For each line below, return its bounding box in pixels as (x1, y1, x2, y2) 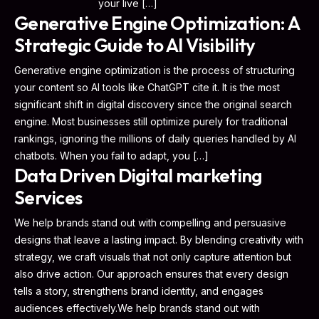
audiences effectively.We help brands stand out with (14, 302, 260, 315)
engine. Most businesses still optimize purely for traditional (14, 115, 288, 128)
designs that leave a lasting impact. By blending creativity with (14, 234, 303, 246)
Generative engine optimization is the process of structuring (14, 64, 295, 77)
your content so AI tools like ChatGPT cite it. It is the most (14, 81, 280, 94)
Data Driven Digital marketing (14, 164, 262, 188)
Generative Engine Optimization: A (14, 11, 299, 36)
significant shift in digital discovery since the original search (14, 98, 292, 111)
